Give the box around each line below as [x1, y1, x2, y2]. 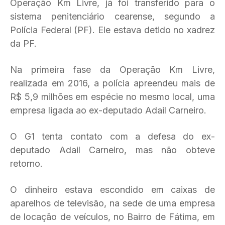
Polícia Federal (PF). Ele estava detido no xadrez [10, 25, 215, 35]
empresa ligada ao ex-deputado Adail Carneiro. [10, 105, 206, 116]
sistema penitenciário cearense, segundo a [10, 11, 215, 22]
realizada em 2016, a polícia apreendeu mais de [10, 78, 215, 88]
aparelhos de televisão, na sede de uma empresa [10, 198, 215, 208]
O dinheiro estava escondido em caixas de [10, 184, 215, 195]
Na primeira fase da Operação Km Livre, [10, 64, 215, 75]
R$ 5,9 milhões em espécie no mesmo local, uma [10, 91, 215, 102]
